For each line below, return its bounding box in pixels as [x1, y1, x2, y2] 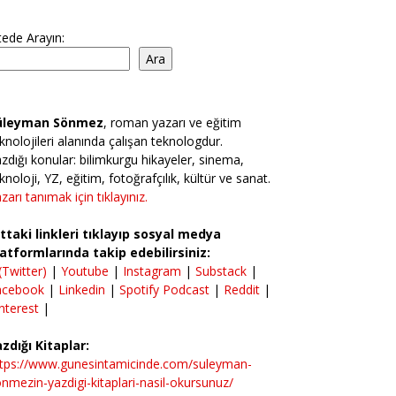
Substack [195, 263, 247, 279]
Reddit [224, 281, 260, 298]
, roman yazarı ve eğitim [103, 114, 241, 131]
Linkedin [58, 281, 109, 298]
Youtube [61, 263, 109, 279]
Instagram [119, 263, 185, 279]
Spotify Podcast [119, 281, 209, 298]
